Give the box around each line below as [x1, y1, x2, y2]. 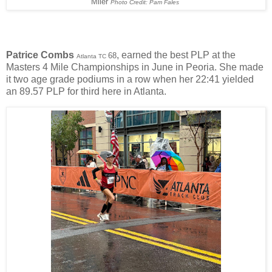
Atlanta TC [76, 52, 108, 59]
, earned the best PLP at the [117, 49, 236, 60]
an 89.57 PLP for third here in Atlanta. [6, 86, 169, 97]
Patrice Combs [6, 49, 74, 60]
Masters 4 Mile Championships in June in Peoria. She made [6, 61, 263, 72]
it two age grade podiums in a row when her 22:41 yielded [6, 73, 254, 84]
